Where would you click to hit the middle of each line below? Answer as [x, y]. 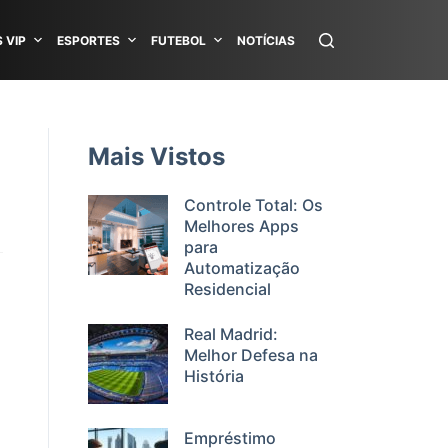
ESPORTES [88, 40]
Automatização [242, 268]
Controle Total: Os [253, 205]
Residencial [227, 289]
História [214, 376]
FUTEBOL [178, 40]
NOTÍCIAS [266, 40]
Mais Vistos [156, 156]
